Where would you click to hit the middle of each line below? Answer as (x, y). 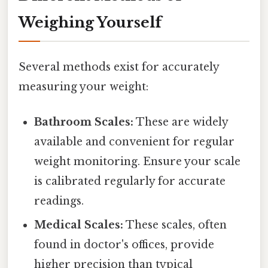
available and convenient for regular (135, 142)
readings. (59, 201)
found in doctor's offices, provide (124, 245)
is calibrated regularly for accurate (130, 182)
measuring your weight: (83, 87)
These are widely (181, 122)
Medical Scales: (79, 225)
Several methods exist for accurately (119, 67)
